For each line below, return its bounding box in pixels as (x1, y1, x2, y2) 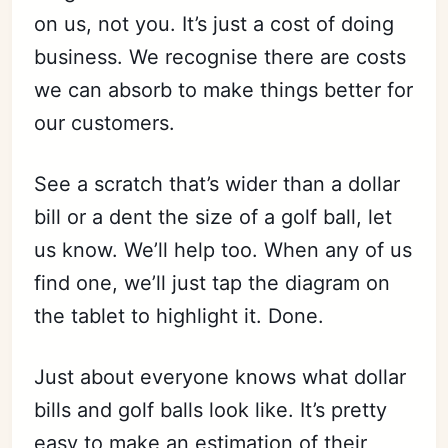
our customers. (34, 111, 176, 136)
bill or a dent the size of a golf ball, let (34, 205, 393, 230)
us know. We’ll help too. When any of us (34, 238, 413, 263)
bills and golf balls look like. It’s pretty (34, 398, 388, 423)
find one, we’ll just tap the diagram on (34, 271, 391, 296)
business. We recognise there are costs (34, 45, 407, 70)
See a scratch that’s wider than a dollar (34, 172, 401, 197)
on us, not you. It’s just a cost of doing (34, 12, 395, 37)
